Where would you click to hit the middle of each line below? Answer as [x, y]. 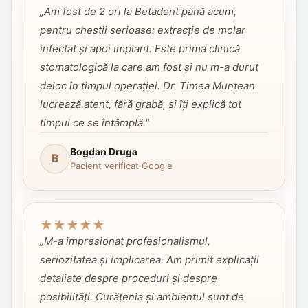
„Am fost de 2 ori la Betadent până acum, [138, 11]
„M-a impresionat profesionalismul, [125, 241]
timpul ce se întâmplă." [95, 122]
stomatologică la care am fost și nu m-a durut [149, 67]
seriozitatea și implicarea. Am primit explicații [150, 259]
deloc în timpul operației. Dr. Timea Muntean [147, 85]
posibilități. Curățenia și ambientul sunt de [142, 296]
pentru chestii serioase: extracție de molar [143, 30]
